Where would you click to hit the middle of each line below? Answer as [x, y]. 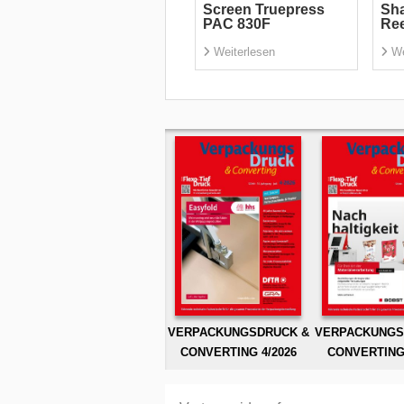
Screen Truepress [263, 10]
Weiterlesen [244, 52]
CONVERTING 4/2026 [238, 352]
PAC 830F [236, 24]
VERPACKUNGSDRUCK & [238, 332]
